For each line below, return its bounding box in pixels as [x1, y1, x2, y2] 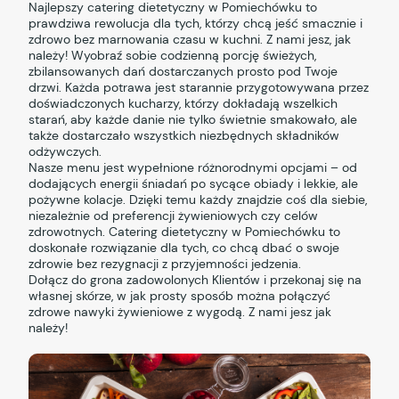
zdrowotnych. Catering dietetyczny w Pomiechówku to [28, 224, 341, 240]
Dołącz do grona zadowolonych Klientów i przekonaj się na [28, 272, 362, 289]
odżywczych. [28, 143, 102, 160]
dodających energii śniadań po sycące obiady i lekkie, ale [28, 175, 359, 192]
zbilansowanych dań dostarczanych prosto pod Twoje [28, 63, 338, 80]
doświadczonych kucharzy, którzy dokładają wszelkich [28, 95, 338, 112]
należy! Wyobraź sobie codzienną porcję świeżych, [28, 47, 317, 64]
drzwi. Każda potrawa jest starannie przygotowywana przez [28, 79, 370, 96]
